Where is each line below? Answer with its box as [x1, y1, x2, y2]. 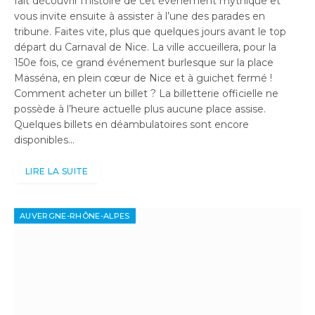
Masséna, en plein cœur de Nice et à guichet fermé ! [14, 72, 272, 85]
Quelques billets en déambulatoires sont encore [14, 118, 249, 131]
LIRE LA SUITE [25, 166, 89, 177]
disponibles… [14, 134, 75, 147]
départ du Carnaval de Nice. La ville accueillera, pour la [14, 41, 276, 54]
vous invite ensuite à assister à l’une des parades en [14, 10, 265, 23]
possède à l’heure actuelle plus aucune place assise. [14, 103, 266, 116]
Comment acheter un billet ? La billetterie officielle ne [14, 87, 278, 101]
